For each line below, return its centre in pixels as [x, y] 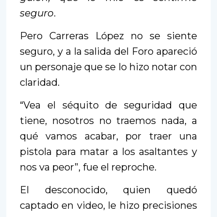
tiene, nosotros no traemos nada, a [108, 120]
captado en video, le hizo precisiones [108, 205]
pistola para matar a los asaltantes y [108, 151]
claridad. [40, 82]
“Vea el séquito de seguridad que [108, 105]
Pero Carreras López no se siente [108, 36]
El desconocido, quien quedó [108, 190]
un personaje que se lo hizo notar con [108, 67]
